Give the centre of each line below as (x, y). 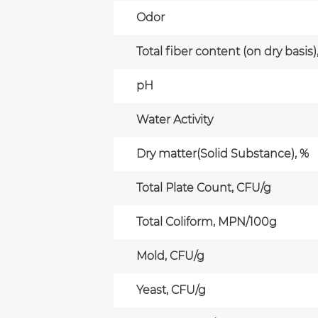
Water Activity (175, 119)
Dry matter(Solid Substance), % (223, 153)
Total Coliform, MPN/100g (207, 221)
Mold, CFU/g (170, 256)
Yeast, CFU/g (171, 290)
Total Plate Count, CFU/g (204, 187)
